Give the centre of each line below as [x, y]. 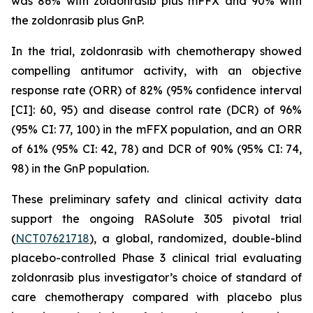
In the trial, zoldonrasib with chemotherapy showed [156, 51]
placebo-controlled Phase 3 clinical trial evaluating [156, 258]
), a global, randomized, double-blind [196, 238]
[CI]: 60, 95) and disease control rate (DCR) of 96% [156, 110]
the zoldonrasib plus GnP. [78, 20]
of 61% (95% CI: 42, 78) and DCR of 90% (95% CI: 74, [156, 149]
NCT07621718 [52, 238]
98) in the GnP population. [80, 168]
